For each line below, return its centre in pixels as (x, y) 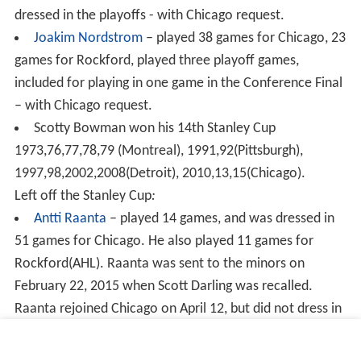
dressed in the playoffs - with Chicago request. (149, 15)
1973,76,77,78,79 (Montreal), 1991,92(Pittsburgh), (158, 151)
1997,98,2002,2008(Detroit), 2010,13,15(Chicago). (160, 173)
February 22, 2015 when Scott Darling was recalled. (163, 286)
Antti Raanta (70, 218)
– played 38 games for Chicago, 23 (244, 38)
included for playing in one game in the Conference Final (178, 83)
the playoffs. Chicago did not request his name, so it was (178, 331)
